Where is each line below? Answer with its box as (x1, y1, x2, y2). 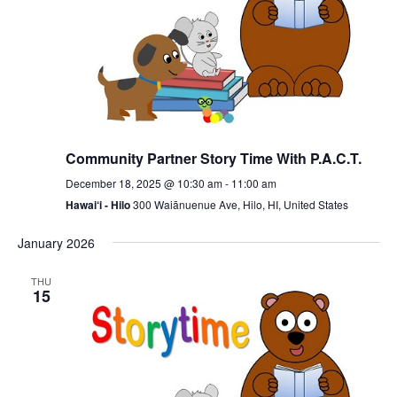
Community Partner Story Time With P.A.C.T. (65, 147, 362, 168)
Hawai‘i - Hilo (65, 196, 133, 213)
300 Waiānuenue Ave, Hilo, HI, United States (132, 196, 348, 212)
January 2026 (17, 233, 95, 252)
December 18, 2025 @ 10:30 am (65, 175, 222, 191)
